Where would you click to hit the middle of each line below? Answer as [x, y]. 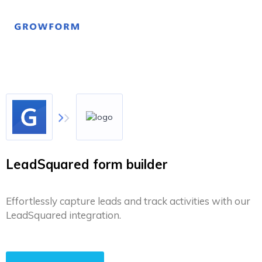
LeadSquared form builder [87, 164]
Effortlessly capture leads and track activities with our [128, 201]
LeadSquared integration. [63, 215]
